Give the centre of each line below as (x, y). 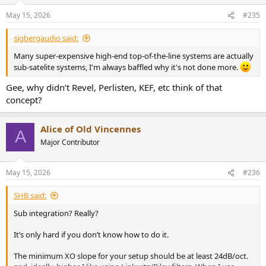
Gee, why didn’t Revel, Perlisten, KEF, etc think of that (114, 87)
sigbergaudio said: (46, 38)
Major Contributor (70, 142)
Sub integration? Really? (56, 213)
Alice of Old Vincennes (91, 129)
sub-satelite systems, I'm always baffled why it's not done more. (127, 67)
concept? (24, 99)
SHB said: (30, 196)
